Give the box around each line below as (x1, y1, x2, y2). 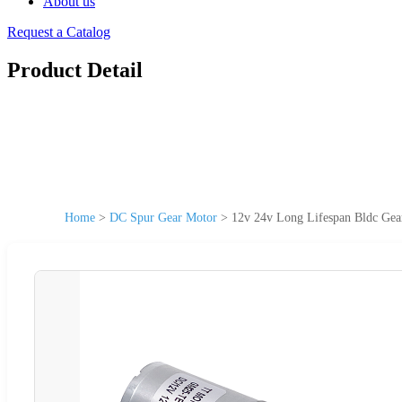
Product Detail (7, 57, 143, 82)
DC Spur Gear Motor (109, 210, 217, 224)
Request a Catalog (7, 24, 110, 39)
